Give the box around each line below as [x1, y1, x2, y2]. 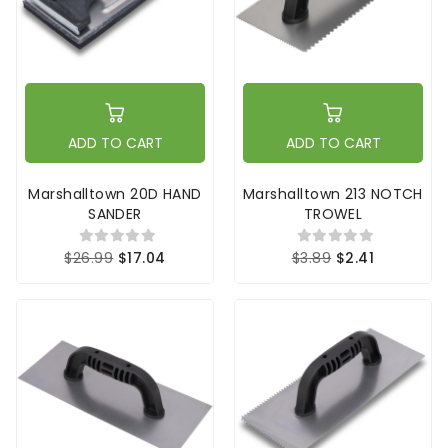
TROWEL [303, 204, 363, 225]
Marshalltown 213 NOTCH [243, 184, 423, 205]
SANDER [88, 204, 142, 225]
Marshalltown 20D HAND [28, 184, 202, 205]
